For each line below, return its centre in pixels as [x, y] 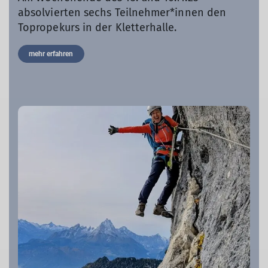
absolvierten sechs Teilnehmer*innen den [122, 13]
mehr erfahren [51, 54]
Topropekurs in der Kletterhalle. [99, 28]
